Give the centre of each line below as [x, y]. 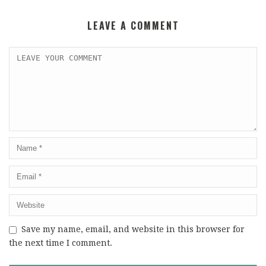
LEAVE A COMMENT [133, 26]
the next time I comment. [61, 243]
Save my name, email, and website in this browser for [133, 229]
